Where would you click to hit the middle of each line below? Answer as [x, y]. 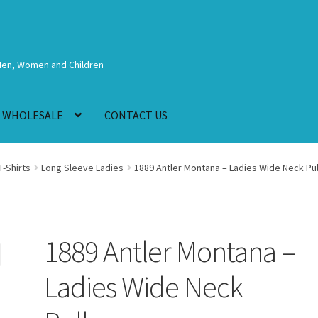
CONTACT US [136, 115]
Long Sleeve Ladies [83, 167]
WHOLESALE [33, 115]
